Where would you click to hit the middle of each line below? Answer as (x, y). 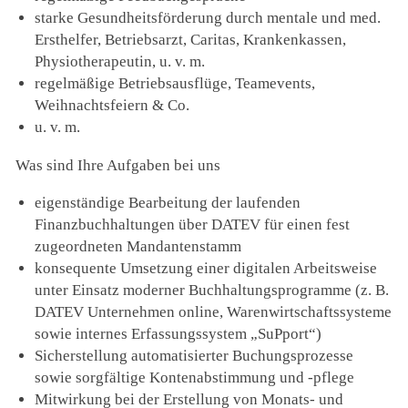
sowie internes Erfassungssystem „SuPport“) (178, 333)
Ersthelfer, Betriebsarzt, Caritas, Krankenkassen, (191, 40)
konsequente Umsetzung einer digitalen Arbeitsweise (206, 268)
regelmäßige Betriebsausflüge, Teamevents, (175, 84)
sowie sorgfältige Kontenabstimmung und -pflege (195, 377)
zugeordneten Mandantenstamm (138, 246)
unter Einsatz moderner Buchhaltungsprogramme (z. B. (212, 290)
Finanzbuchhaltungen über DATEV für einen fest (193, 224)
